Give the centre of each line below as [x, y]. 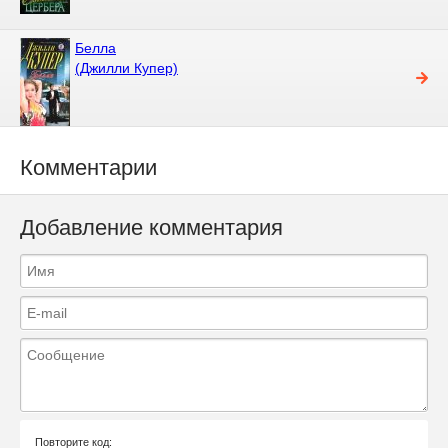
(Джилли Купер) [126, 67]
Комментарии [88, 167]
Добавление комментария [151, 228]
